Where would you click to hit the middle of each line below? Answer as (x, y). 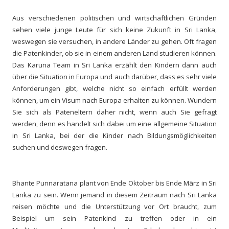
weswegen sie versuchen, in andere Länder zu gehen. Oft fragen (114, 41)
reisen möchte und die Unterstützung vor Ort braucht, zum (114, 206)
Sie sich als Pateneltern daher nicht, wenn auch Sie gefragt (114, 112)
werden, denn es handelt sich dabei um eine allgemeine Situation (114, 123)
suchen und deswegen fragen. (60, 147)
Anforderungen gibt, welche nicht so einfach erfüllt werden (114, 88)
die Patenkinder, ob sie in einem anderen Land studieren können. (114, 53)
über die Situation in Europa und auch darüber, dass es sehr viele (114, 76)
